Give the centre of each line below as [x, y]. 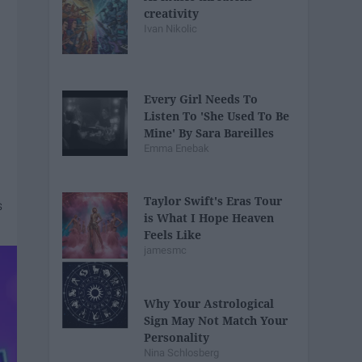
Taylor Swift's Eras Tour [213, 201]
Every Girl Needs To [201, 99]
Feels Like [173, 235]
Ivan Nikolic [171, 29]
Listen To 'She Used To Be [217, 116]
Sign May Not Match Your [216, 320]
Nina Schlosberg [182, 352]
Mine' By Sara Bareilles [209, 133]
